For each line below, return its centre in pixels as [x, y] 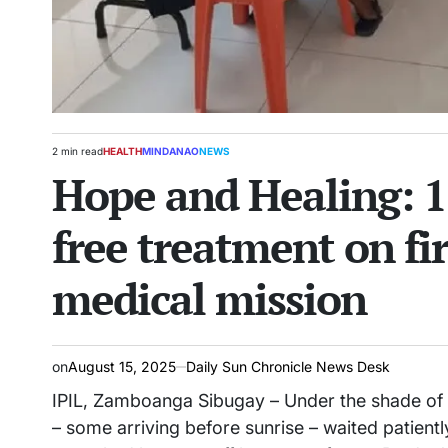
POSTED [122, 157]
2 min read [77, 151]
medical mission [209, 298]
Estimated [74, 157]
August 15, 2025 [122, 366]
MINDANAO [170, 151]
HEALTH [122, 151]
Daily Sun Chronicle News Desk [288, 366]
